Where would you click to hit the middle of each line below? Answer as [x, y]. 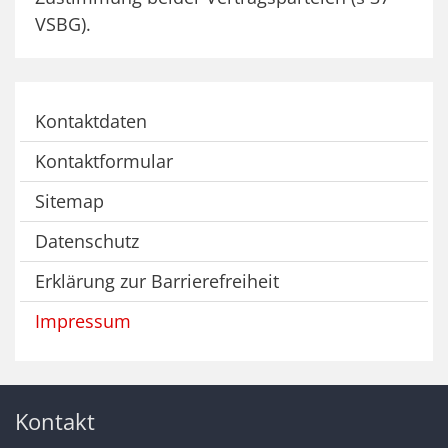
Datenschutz [87, 240]
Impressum [83, 320]
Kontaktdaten [91, 120]
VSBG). [63, 23]
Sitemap [69, 200]
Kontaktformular [104, 160]
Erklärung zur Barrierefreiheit [157, 280]
